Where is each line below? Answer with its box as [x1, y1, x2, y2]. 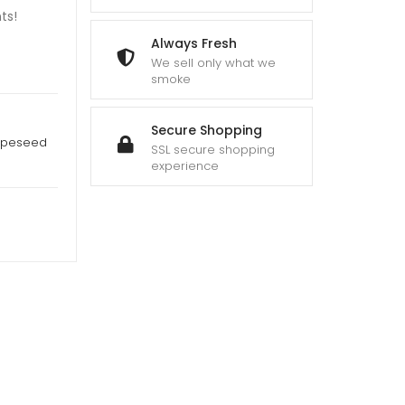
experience [151, 157, 219, 174]
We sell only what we [151, 54, 276, 71]
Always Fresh [151, 34, 237, 52]
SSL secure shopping [151, 141, 275, 158]
